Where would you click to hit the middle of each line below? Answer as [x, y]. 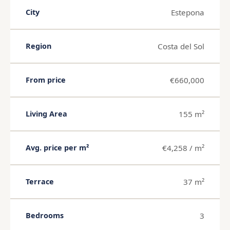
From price [46, 80]
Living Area [46, 114]
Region [39, 46]
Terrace [40, 182]
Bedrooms [45, 216]
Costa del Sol [181, 46]
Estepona [188, 12]
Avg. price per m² [57, 148]
